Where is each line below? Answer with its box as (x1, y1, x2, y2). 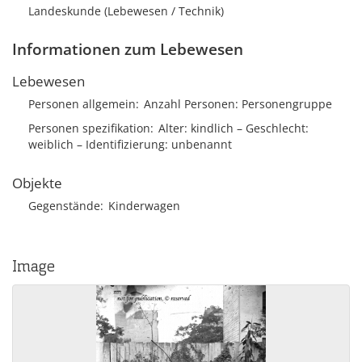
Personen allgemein (28, 96, 136, 112)
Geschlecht (246, 120, 305, 136)
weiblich (28, 137, 74, 152)
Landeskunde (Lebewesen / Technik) (28, 3, 224, 19)
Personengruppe (242, 96, 332, 112)
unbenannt (171, 137, 232, 152)
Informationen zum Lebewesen (12, 39, 243, 60)
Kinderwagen (108, 198, 180, 213)
